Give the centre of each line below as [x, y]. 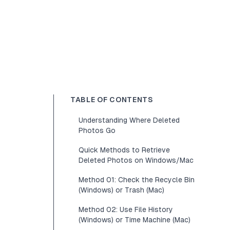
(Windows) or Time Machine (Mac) [135, 220]
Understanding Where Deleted [129, 120]
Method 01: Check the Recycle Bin [137, 180]
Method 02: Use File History [126, 209]
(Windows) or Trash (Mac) [121, 190]
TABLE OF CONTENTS [112, 100]
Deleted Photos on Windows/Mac [136, 160]
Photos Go [97, 130]
